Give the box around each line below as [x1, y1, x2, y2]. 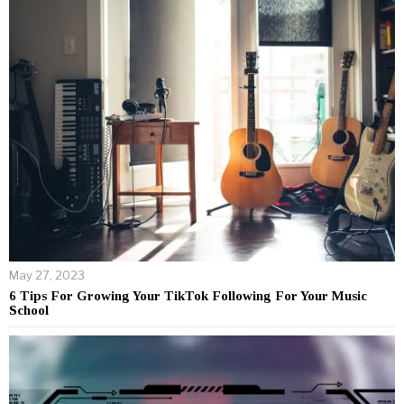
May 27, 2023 [9, 267, 85, 282]
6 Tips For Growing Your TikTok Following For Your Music [9, 288, 367, 303]
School [9, 302, 49, 317]
